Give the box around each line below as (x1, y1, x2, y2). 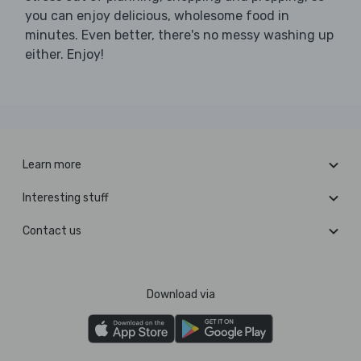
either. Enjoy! (25, 47, 104, 63)
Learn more (23, 158, 81, 172)
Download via (146, 288, 215, 302)
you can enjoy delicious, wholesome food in (25, 8, 289, 24)
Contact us (23, 224, 81, 239)
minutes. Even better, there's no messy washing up (25, 27, 334, 44)
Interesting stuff (23, 191, 109, 205)
